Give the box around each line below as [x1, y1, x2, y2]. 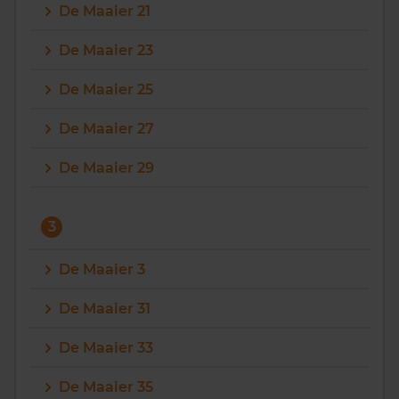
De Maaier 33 [59, 339, 153, 356]
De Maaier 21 [59, 3, 151, 20]
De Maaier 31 [59, 300, 151, 317]
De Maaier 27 [59, 120, 154, 137]
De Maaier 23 [59, 42, 153, 59]
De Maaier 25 [59, 81, 153, 98]
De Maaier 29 [59, 159, 154, 176]
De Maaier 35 [59, 379, 153, 395]
